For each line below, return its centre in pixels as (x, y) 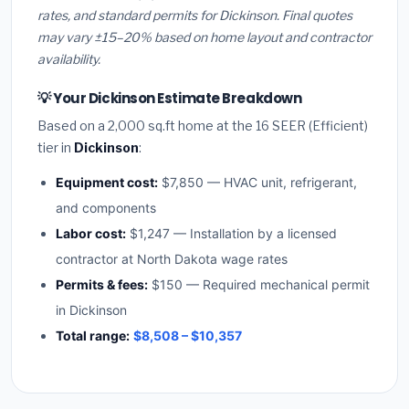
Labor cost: (91, 234)
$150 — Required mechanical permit (259, 285)
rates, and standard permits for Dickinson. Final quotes (195, 16)
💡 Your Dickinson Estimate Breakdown (170, 99)
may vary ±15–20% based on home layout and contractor (204, 37)
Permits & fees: (102, 285)
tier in (56, 148)
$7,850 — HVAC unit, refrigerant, (257, 183)
